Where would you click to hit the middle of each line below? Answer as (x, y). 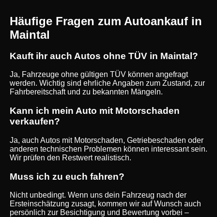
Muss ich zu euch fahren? (67, 176)
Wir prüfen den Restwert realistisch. (70, 157)
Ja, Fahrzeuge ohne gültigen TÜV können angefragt (99, 75)
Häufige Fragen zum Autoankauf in (106, 21)
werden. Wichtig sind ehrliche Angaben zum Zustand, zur (107, 83)
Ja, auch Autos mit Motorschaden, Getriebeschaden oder (107, 140)
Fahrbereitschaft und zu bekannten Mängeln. (86, 92)
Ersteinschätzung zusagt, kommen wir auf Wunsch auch (105, 204)
